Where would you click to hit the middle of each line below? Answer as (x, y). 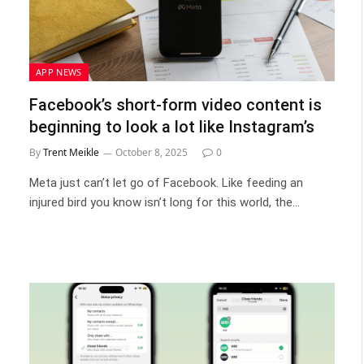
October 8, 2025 (152, 152)
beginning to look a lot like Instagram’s (172, 126)
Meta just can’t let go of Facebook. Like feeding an (166, 182)
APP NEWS (59, 71)
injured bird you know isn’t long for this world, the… (165, 202)
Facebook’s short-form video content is (175, 104)
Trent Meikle (71, 152)
